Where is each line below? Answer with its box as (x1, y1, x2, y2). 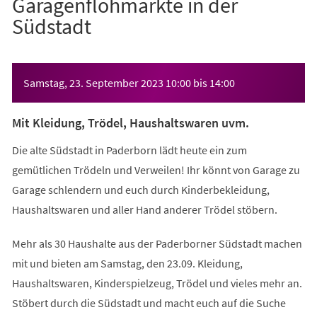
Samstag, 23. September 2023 (23, 75, 163, 90)
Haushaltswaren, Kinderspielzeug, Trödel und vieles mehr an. (11, 275, 302, 290)
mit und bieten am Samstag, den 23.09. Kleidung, (11, 255, 243, 270)
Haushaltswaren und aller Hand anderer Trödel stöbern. (11, 202, 279, 217)
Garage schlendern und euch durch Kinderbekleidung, (11, 182, 270, 197)
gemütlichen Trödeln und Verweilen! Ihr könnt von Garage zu (11, 162, 300, 177)
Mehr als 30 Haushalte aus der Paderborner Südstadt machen (11, 236, 302, 250)
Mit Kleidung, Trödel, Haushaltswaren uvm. (11, 114, 249, 131)
